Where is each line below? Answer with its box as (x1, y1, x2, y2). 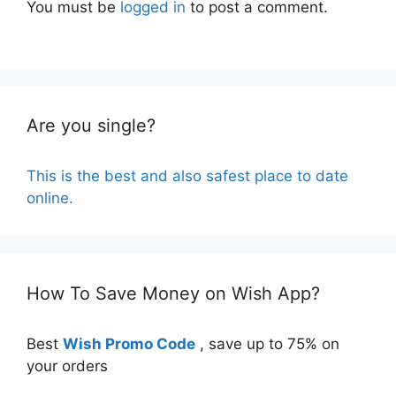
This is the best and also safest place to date (27, 166, 348, 185)
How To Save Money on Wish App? (27, 282, 320, 304)
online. (27, 188, 73, 207)
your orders (27, 356, 108, 375)
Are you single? (27, 114, 156, 136)
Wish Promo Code (63, 334, 195, 353)
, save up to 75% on (195, 334, 339, 353)
